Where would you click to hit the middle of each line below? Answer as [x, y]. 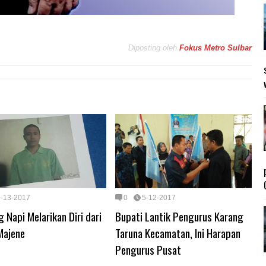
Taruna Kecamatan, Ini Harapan [178, 232]
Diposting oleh [153, 48]
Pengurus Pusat [148, 249]
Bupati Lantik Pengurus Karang [179, 216]
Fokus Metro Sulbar [216, 48]
